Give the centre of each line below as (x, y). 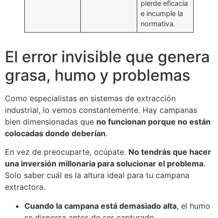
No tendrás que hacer (170, 152)
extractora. (25, 187)
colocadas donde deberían (55, 133)
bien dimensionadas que (51, 121)
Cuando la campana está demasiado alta (100, 206)
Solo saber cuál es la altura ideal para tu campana (97, 175)
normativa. (158, 23)
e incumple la (162, 13)
